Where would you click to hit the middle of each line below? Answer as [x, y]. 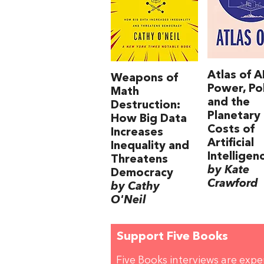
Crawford [232, 184]
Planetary [234, 116]
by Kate [228, 170]
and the [228, 102]
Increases [137, 132]
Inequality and [150, 146]
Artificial [230, 143]
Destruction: [146, 105]
